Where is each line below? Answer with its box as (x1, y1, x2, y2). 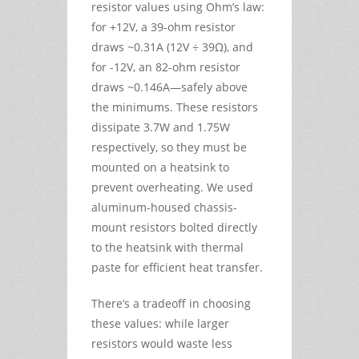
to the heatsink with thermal (91, 239, 244, 255)
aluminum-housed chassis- (91, 199, 237, 215)
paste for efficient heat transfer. (91, 259, 263, 275)
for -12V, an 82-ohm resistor (91, 58, 240, 75)
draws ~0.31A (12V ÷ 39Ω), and (91, 38, 253, 54)
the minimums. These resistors (91, 99, 258, 115)
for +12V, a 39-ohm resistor (91, 18, 236, 34)
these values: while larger (91, 315, 229, 331)
